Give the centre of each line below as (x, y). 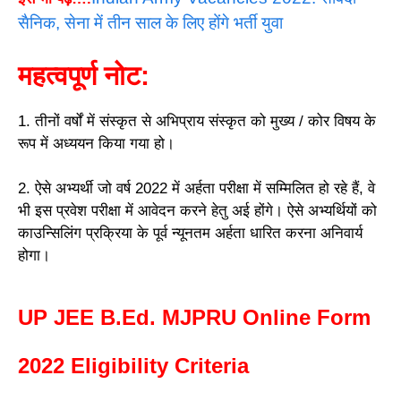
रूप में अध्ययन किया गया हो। (96, 143)
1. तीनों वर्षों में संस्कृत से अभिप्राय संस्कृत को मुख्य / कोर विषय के (197, 121)
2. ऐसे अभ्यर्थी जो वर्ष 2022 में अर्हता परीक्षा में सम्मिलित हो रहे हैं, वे (196, 189)
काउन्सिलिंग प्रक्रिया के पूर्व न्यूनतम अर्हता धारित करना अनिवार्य (190, 234)
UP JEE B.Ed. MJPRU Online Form (194, 317)
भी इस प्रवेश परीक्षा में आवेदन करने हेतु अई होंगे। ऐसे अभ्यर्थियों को (197, 211)
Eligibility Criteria (160, 365)
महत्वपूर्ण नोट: (84, 75)
